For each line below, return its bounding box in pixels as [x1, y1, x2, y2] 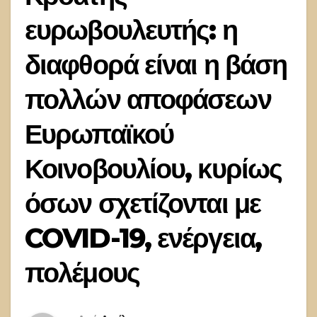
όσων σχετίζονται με [25, 187, 260, 220]
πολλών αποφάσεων [25, 83, 271, 116]
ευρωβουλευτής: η [25, 13, 237, 47]
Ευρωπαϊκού [25, 117, 173, 151]
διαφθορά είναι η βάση [25, 48, 287, 81]
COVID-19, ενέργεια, [25, 221, 261, 255]
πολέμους [25, 256, 139, 289]
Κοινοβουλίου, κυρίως [25, 152, 282, 185]
